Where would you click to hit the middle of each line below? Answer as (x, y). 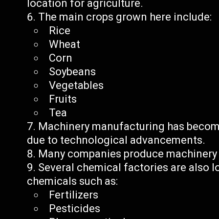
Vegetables (77, 85)
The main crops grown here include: (125, 17)
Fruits (63, 99)
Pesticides (75, 208)
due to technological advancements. (116, 140)
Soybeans (73, 72)
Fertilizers (74, 195)
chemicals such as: (73, 181)
